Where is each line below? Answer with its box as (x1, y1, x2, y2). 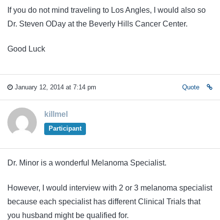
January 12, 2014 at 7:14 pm (13, 83, 96, 91)
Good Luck (7, 44, 45, 53)
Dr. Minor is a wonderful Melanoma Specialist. (7, 159, 166, 167)
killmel (44, 110, 68, 119)
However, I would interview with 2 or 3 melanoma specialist (7, 183, 212, 192)
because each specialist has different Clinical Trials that (7, 197, 200, 206)
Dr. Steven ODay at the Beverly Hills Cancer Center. (7, 20, 188, 28)
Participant (48, 125, 82, 133)
